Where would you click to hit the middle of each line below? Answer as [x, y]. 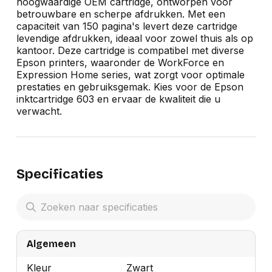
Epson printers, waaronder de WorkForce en [120, 63]
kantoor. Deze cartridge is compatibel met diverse [130, 51]
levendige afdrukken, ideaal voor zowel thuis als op [134, 39]
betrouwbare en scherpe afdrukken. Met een [121, 14]
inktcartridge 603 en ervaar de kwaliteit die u [118, 99]
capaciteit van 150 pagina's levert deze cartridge [127, 26]
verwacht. [39, 111]
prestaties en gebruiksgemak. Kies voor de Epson [130, 87]
